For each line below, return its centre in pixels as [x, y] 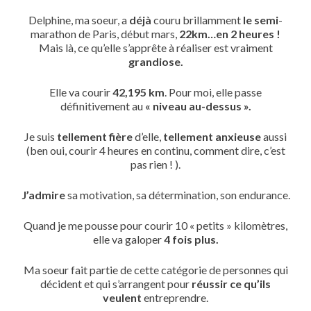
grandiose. [155, 61]
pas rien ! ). [155, 164]
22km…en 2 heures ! [230, 34]
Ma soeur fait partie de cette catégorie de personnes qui [155, 270]
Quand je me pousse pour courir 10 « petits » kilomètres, [155, 225]
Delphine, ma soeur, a [79, 20]
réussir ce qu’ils [231, 284]
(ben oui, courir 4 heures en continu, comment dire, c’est [155, 150]
